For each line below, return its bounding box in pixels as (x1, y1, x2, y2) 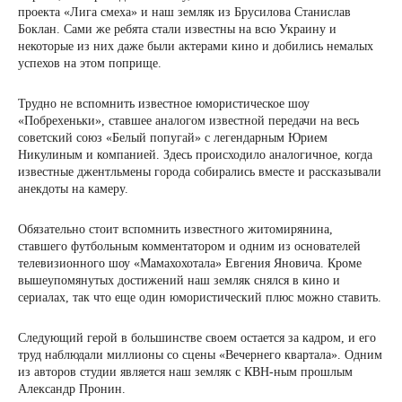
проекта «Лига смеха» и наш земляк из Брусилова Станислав (18, 5, 351, 20)
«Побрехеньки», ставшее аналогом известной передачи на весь (18, 114, 359, 128)
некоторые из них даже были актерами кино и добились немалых (18, 39, 373, 54)
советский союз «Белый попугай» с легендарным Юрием (18, 131, 328, 145)
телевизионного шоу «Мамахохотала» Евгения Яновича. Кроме (18, 257, 362, 271)
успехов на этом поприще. (18, 57, 162, 71)
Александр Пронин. (18, 382, 126, 397)
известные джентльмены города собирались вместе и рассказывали (18, 165, 381, 179)
